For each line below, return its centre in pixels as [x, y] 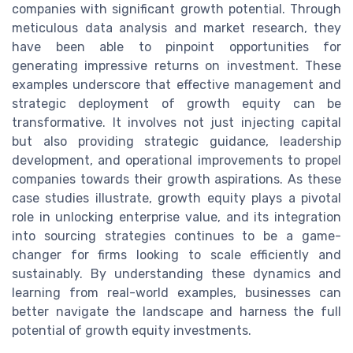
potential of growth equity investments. [132, 331]
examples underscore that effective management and [176, 85]
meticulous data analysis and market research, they [176, 28]
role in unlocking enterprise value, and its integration [176, 217]
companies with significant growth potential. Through [176, 9]
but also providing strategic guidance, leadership [176, 142]
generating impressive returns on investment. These [176, 66]
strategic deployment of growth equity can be [176, 104]
